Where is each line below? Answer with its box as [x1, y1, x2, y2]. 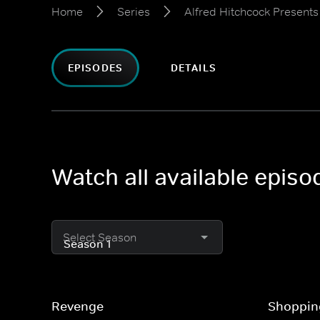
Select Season [63, 230, 136, 244]
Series [117, 4, 150, 19]
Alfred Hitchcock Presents [184, 4, 319, 19]
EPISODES [68, 61, 123, 74]
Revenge [51, 299, 104, 314]
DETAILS [170, 61, 216, 74]
